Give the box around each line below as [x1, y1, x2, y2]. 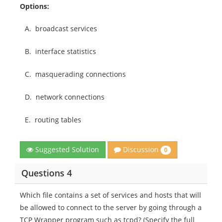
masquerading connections [35, 69, 126, 79]
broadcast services [35, 24, 97, 34]
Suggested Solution [33, 145, 99, 155]
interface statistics [35, 47, 96, 56]
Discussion [121, 145, 161, 155]
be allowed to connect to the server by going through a [20, 202, 202, 212]
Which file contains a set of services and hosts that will [20, 190, 201, 200]
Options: [20, 1, 49, 11]
